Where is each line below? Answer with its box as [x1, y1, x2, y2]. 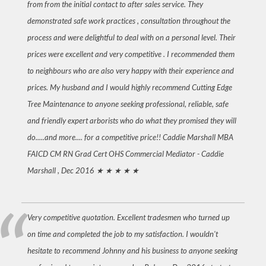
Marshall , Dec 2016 [27, 166, 94, 175]
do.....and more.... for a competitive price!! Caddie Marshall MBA [27, 132, 233, 142]
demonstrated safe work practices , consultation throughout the [27, 16, 230, 26]
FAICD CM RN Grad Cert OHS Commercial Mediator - [27, 149, 201, 159]
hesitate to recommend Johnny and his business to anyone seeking [27, 246, 237, 255]
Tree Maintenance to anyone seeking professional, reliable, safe [27, 99, 229, 109]
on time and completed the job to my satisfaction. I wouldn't [27, 229, 218, 239]
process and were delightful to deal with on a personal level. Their [27, 33, 236, 42]
